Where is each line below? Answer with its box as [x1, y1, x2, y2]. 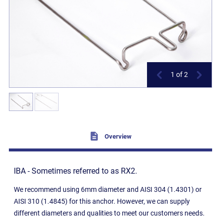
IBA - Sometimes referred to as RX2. [14, 166, 138, 176]
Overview [103, 132, 132, 140]
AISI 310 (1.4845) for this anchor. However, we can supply [14, 197, 190, 205]
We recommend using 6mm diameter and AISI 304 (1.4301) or [14, 185, 202, 193]
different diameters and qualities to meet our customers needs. [14, 209, 205, 217]
